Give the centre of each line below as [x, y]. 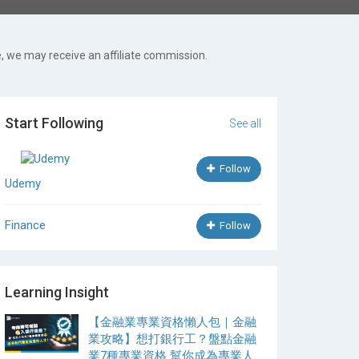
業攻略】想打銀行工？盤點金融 [172, 339]
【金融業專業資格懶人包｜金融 [172, 322]
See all [245, 123]
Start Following [54, 123]
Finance [25, 225]
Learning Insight [57, 292]
